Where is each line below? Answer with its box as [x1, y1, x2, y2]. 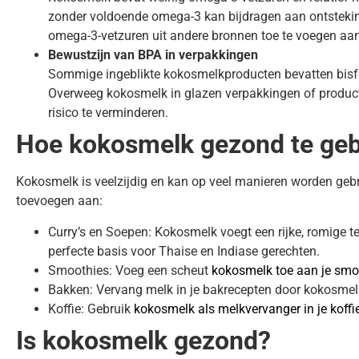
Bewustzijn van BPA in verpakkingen [48, 47, 258, 63]
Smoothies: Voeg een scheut [48, 262, 212, 278]
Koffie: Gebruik [48, 301, 134, 317]
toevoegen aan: [16, 193, 103, 209]
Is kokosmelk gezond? [16, 325, 271, 356]
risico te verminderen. [48, 105, 168, 121]
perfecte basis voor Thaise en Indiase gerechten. [48, 243, 320, 259]
